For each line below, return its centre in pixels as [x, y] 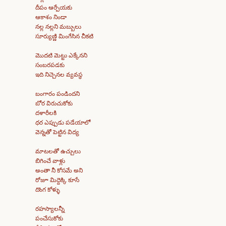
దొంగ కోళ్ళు [48, 189]
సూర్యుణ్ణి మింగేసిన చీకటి [64, 36]
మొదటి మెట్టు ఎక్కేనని [61, 55]
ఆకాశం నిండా [51, 17]
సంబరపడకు [50, 65]
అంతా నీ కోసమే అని [59, 170]
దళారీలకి [46, 113]
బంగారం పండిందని [58, 94]
